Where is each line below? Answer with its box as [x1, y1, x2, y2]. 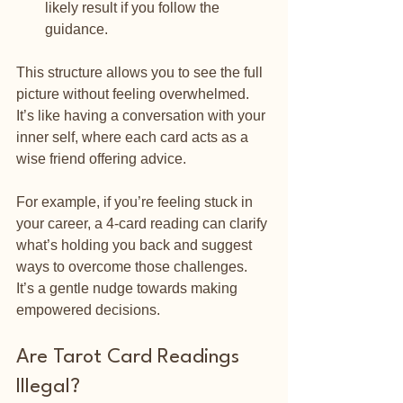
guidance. [45, 21, 108, 37]
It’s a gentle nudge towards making [16, 280, 241, 296]
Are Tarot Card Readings [16, 346, 245, 367]
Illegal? [16, 376, 80, 397]
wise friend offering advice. [16, 150, 186, 166]
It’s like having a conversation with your [16, 107, 269, 123]
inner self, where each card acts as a [16, 129, 252, 145]
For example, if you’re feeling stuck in [16, 193, 256, 210]
